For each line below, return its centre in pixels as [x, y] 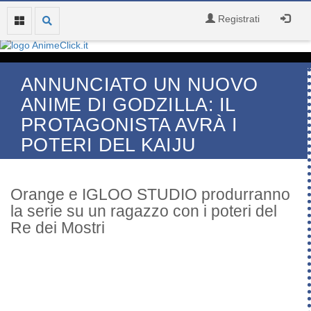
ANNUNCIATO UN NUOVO [140, 85]
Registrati [237, 19]
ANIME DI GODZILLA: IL [128, 105]
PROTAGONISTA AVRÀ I [129, 125]
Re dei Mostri [58, 228]
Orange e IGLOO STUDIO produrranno [150, 194]
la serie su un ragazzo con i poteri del [144, 211]
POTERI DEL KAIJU [109, 145]
